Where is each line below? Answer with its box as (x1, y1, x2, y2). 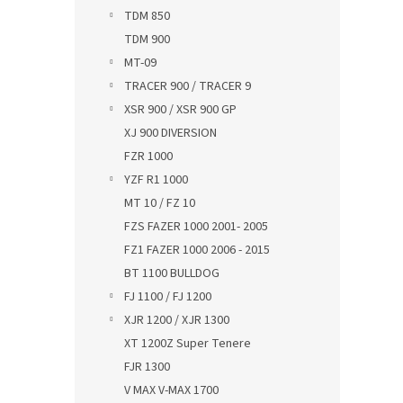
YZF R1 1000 (124, 171, 188, 189)
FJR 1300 (124, 358, 170, 376)
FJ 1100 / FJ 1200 (124, 288, 211, 306)
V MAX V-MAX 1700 (124, 381, 219, 399)
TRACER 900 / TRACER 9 (124, 77, 251, 95)
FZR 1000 (124, 148, 173, 166)
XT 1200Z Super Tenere (124, 335, 251, 353)
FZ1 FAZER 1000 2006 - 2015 (124, 241, 270, 259)
